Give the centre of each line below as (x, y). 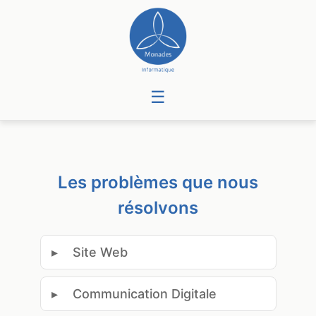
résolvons (158, 208)
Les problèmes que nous (158, 182)
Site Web (100, 252)
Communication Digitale (144, 294)
